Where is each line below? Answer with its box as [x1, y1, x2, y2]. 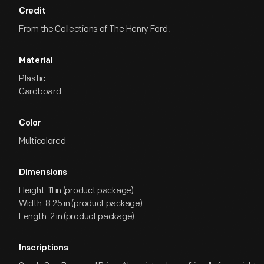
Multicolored [19, 136, 66, 147]
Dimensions [19, 169, 67, 177]
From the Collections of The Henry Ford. [19, 24, 170, 35]
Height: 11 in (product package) [19, 185, 134, 196]
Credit [19, 7, 46, 16]
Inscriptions [19, 244, 68, 253]
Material [19, 57, 53, 65]
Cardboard [19, 86, 61, 97]
